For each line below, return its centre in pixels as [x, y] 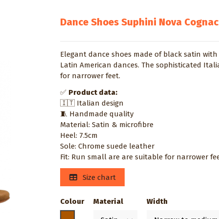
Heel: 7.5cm [79, 135]
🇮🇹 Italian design [92, 103]
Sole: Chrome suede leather [108, 146]
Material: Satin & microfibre [107, 125]
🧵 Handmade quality [97, 114]
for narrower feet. [90, 76]
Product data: [93, 92]
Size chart [98, 177]
